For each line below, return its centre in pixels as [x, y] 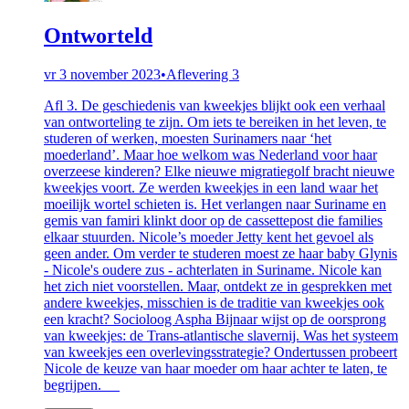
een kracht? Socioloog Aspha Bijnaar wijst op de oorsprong [215, 319]
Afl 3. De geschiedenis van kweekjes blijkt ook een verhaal [215, 105]
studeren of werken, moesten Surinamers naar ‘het [188, 138]
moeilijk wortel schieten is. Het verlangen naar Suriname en [215, 204]
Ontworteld [98, 36]
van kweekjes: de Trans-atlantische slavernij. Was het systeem [221, 335]
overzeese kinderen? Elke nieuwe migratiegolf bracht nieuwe [219, 171]
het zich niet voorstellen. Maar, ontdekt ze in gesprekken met [218, 286]
